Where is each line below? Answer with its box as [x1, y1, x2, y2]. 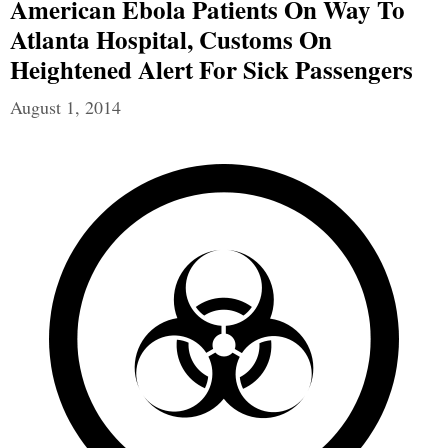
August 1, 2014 [10, 95, 121, 120]
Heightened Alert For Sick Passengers [10, 51, 413, 89]
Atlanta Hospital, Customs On [10, 21, 332, 59]
